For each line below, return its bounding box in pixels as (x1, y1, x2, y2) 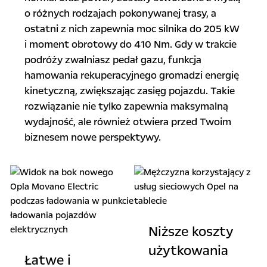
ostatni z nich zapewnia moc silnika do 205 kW (24, 22, 240, 36)
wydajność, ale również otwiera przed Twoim (24, 115, 231, 129)
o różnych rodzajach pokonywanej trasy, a (24, 7, 216, 20)
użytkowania (148, 242, 232, 260)
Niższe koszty (148, 223, 234, 241)
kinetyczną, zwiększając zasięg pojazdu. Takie (24, 84, 235, 98)
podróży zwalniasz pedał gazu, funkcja (24, 53, 201, 67)
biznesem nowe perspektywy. (24, 131, 166, 144)
